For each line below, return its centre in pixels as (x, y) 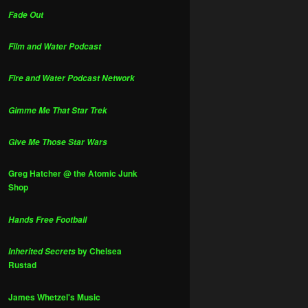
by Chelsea (99, 251)
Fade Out (26, 14)
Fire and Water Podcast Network (71, 78)
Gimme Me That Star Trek (58, 110)
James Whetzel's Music (54, 297)
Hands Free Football (47, 219)
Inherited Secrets (42, 252)
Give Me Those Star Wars (58, 142)
